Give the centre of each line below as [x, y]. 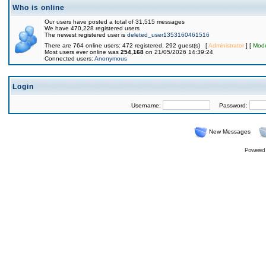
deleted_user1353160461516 [168, 35]
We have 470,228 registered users [92, 28]
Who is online [39, 8]
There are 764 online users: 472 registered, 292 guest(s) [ [126, 45]
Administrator [226, 45]
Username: [147, 105]
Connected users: [69, 58]
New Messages [229, 132]
